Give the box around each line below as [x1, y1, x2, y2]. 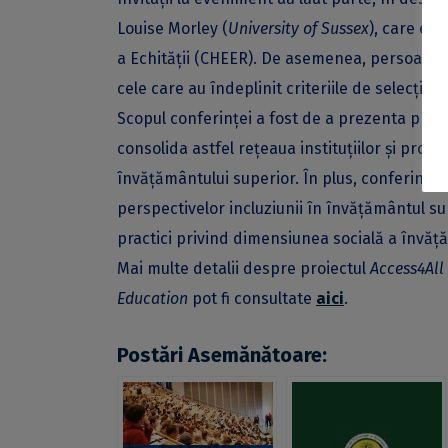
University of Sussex [228, 18, 369, 38]
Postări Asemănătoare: [117, 342, 327, 367]
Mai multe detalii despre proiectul [117, 258, 366, 278]
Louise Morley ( [117, 18, 228, 38]
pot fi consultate [188, 288, 316, 308]
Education [117, 288, 188, 308]
